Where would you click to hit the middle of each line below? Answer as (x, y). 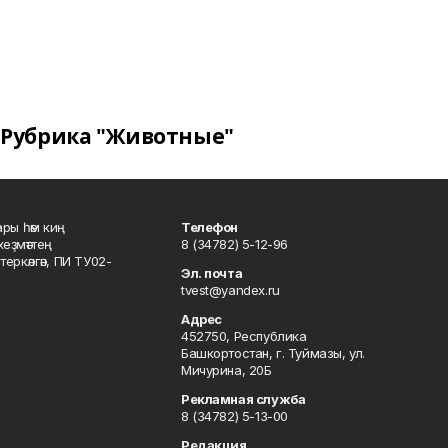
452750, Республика (244, 336)
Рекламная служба (243, 399)
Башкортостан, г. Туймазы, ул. (273, 353)
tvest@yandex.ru (230, 290)
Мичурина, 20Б (226, 370)
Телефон (210, 227)
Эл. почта (212, 273)
